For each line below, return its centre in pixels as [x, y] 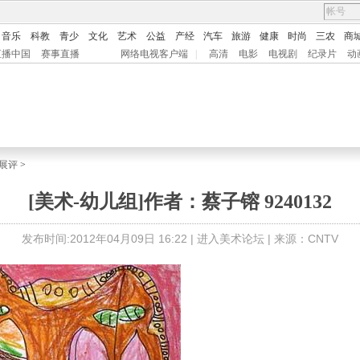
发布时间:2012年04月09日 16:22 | [109, 239]
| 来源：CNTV [301, 239]
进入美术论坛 [231, 239]
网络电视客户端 [154, 54]
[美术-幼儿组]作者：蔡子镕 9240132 [180, 202]
